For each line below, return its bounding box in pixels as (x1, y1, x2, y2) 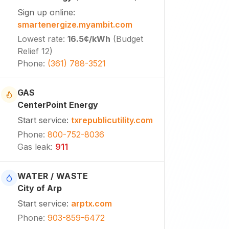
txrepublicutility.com (71, 115, 153, 125)
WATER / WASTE (17, 171, 88, 181)
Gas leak (17, 142, 51, 152)
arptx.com (71, 198, 112, 209)
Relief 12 (17, 46, 50, 56)
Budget (116, 34, 143, 44)
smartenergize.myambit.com (17, 19, 132, 30)
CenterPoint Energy (17, 100, 98, 110)
